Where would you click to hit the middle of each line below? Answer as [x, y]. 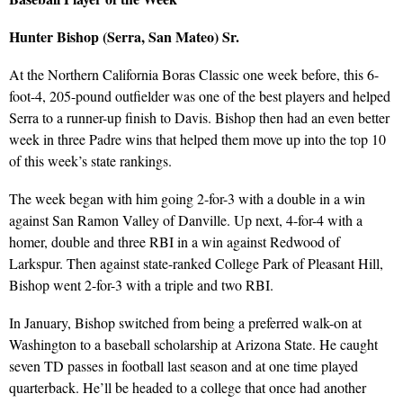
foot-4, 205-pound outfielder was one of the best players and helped [200, 95]
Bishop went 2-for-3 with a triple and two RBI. [141, 284]
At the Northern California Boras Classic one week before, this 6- [194, 74]
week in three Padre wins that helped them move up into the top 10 [197, 139]
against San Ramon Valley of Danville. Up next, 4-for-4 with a [186, 219]
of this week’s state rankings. [90, 160]
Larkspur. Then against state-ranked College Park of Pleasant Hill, [196, 263]
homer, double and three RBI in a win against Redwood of [175, 241]
